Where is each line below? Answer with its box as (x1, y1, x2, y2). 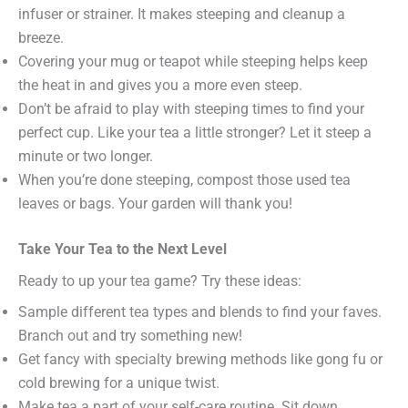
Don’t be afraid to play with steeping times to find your (18, 99, 364, 117)
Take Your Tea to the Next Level (18, 240, 227, 259)
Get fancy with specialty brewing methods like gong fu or (18, 350, 382, 368)
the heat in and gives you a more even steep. (18, 76, 302, 94)
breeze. (18, 28, 64, 46)
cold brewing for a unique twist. (18, 373, 219, 392)
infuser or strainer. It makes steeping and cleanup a (18, 5, 345, 23)
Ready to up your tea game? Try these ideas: (18, 271, 301, 290)
